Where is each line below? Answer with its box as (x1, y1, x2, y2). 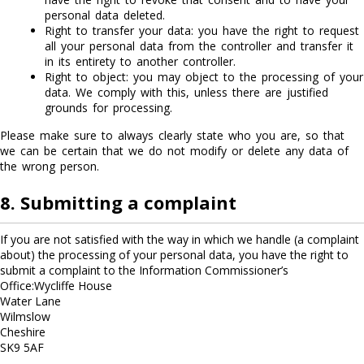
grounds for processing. (45, 100, 172, 115)
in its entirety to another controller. (45, 54, 236, 69)
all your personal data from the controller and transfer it (45, 38, 353, 54)
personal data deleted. (45, 7, 165, 23)
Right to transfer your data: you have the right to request (45, 23, 359, 38)
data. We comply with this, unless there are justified (45, 84, 328, 100)
